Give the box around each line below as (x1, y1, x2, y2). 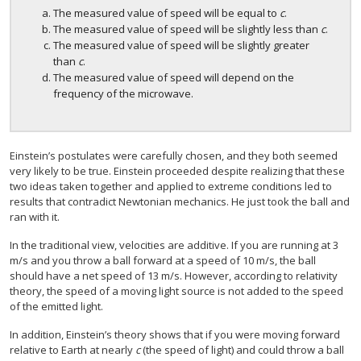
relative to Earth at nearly (10, 342, 135, 358)
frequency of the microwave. (53, 86, 193, 102)
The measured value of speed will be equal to (53, 6, 280, 21)
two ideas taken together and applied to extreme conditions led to (10, 179, 332, 194)
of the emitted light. (10, 299, 103, 314)
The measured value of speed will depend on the (53, 70, 294, 85)
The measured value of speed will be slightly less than (53, 22, 321, 37)
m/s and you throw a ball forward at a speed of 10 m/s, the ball (10, 253, 316, 268)
